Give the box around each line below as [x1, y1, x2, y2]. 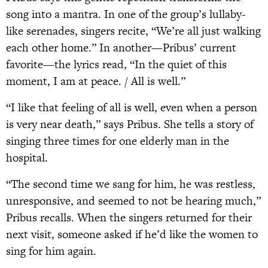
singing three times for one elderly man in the [6, 133, 229, 150]
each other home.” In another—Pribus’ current [6, 39, 236, 56]
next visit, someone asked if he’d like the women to [6, 226, 258, 243]
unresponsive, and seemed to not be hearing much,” [6, 193, 261, 209]
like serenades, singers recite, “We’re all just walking [6, 23, 261, 39]
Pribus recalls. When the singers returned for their [6, 209, 252, 226]
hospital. [6, 150, 48, 166]
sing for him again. [6, 243, 96, 260]
